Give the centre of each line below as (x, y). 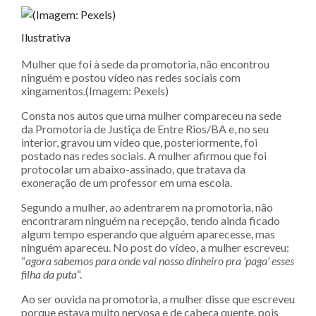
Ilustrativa (46, 37)
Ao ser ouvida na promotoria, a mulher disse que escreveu (158, 298)
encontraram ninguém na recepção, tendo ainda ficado (151, 220)
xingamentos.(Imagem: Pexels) (95, 90)
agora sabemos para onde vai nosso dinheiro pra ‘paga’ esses (160, 260)
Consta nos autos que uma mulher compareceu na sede (151, 115)
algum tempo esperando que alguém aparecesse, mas (148, 233)
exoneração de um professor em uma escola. (127, 182)
